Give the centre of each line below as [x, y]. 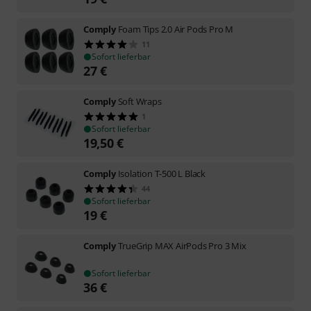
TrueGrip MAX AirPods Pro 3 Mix [182, 245]
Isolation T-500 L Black [162, 173]
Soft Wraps [140, 101]
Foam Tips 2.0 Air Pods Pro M [176, 29]
